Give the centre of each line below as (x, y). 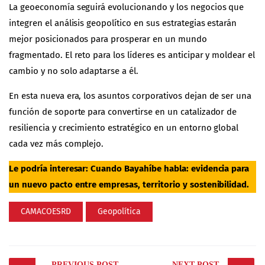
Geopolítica (119, 211)
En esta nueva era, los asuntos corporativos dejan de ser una (130, 96)
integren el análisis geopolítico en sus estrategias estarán (123, 23)
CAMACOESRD (46, 211)
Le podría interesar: (50, 168)
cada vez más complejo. (56, 143)
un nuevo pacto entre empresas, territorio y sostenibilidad (128, 184)
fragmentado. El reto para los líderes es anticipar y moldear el (132, 55)
